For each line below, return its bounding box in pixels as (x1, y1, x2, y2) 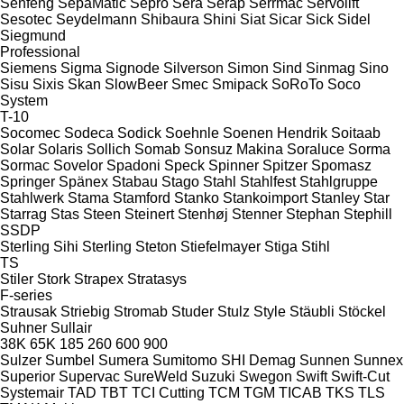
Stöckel (338, 303, 386, 319)
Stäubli (289, 303, 335, 319)
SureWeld (124, 368, 188, 384)
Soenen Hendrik (223, 124, 327, 141)
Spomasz (311, 157, 372, 173)
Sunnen (299, 352, 350, 368)
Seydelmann (56, 11, 137, 27)
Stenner (232, 206, 282, 222)
